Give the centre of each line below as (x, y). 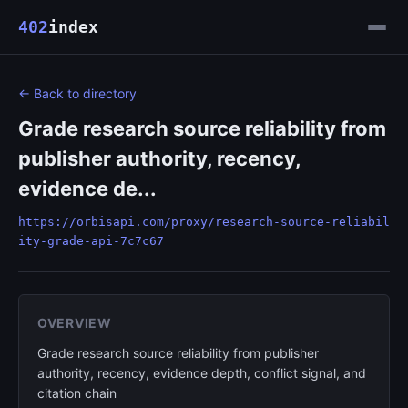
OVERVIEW (75, 323)
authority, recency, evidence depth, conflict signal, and (202, 373)
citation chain (77, 393)
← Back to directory (77, 93)
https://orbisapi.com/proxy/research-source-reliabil (204, 222)
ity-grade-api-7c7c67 (91, 241)
